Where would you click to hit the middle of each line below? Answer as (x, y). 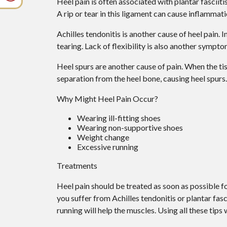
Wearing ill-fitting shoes (131, 118)
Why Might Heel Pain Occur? (107, 98)
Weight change (111, 137)
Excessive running (108, 146)
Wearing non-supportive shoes (130, 127)
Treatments (77, 165)
